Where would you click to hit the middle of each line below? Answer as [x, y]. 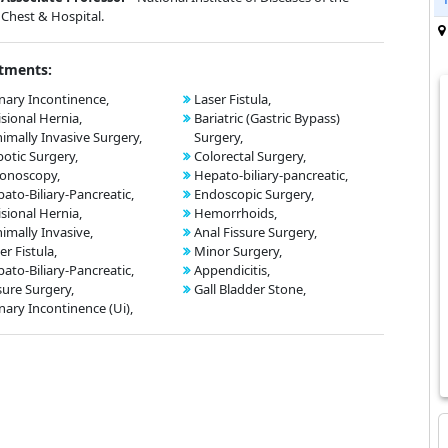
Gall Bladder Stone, [250, 289]
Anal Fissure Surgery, [255, 232]
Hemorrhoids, [235, 213]
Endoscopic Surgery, [254, 194]
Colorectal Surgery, [250, 156]
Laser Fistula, [232, 99]
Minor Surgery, [238, 251]
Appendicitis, [232, 270]
